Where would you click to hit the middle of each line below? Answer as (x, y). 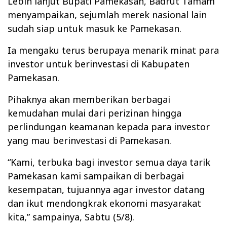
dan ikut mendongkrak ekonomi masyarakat (104, 203)
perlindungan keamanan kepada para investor (109, 127)
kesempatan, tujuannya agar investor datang (106, 190)
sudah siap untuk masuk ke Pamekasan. (94, 29)
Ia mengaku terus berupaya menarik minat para (113, 50)
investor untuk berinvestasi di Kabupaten (99, 64)
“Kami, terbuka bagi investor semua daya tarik (109, 162)
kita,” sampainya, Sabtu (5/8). (71, 217)
